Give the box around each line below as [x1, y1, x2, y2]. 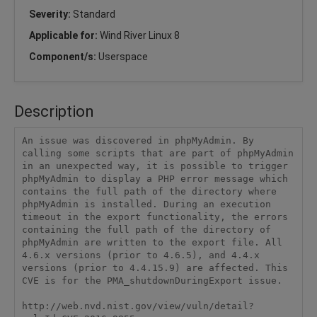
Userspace [98, 50, 148, 62]
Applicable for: [29, 29, 100, 41]
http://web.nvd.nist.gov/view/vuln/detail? [21, 301, 254, 312]
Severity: [29, 8, 73, 20]
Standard [73, 8, 115, 20]
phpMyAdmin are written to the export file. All [21, 237, 282, 248]
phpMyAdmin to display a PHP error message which [21, 173, 288, 185]
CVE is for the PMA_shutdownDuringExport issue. [21, 275, 282, 287]
